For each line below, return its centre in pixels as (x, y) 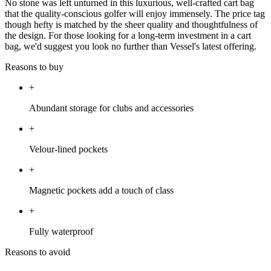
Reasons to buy (34, 67)
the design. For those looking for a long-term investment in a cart (128, 36)
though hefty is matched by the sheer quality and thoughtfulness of (131, 25)
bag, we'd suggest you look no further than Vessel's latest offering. (131, 47)
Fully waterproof (61, 232)
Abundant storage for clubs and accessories (111, 108)
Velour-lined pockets (68, 149)
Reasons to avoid (38, 252)
